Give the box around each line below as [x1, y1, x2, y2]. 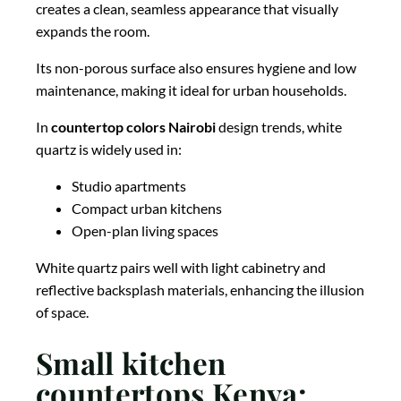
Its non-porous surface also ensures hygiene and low [36, 58, 356, 76]
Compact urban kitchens [72, 199, 222, 217]
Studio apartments [72, 176, 186, 194]
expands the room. [36, 21, 149, 39]
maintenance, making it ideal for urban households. [36, 81, 346, 98]
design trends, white [216, 117, 342, 135]
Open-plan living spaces [72, 221, 218, 239]
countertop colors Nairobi [51, 117, 216, 135]
